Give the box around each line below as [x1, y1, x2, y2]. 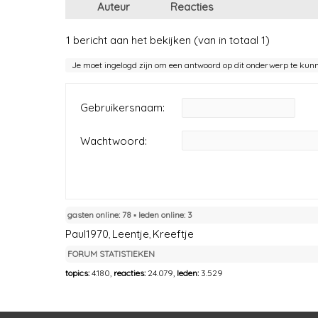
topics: [65, 268, 92, 279]
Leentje [112, 227, 149, 241]
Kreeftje [153, 227, 194, 241]
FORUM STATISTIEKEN [67, 248, 155, 260]
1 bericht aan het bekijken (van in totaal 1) [66, 33, 270, 48]
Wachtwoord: [80, 134, 147, 148]
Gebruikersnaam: [80, 101, 165, 115]
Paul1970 [65, 227, 109, 241]
